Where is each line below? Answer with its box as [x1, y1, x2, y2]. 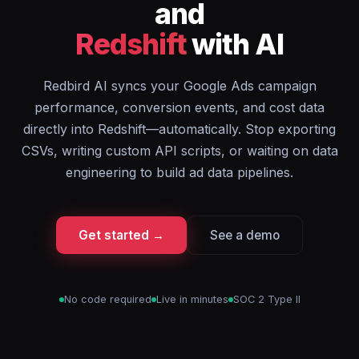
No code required [63, 293, 151, 305]
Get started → [79, 228, 164, 243]
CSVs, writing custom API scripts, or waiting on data [21, 143, 338, 159]
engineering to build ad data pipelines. [66, 164, 293, 180]
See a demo [210, 228, 280, 243]
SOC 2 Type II [232, 293, 301, 305]
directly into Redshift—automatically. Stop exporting [23, 121, 336, 137]
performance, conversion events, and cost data [34, 99, 325, 115]
